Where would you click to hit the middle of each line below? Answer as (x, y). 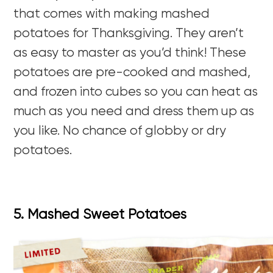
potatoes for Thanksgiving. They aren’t (129, 34)
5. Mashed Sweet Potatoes (100, 214)
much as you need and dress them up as (134, 112)
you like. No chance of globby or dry (120, 131)
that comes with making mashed (112, 14)
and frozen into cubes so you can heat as (136, 92)
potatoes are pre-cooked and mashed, (132, 73)
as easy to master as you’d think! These (130, 53)
